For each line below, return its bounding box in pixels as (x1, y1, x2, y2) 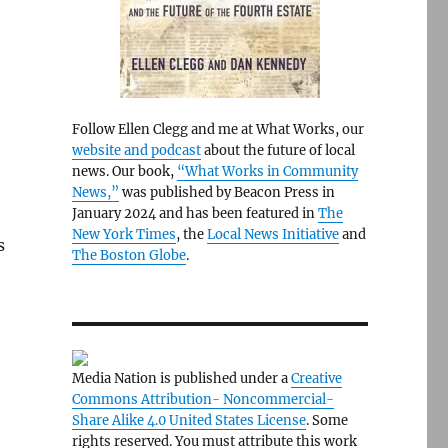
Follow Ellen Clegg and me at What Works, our (71, 121, 364, 138)
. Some (305, 412, 348, 429)
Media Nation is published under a (71, 370, 291, 387)
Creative (290, 370, 342, 387)
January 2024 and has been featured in (71, 205, 318, 222)
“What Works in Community (176, 163, 358, 180)
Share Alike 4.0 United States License (71, 412, 306, 429)
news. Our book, (71, 163, 177, 180)
